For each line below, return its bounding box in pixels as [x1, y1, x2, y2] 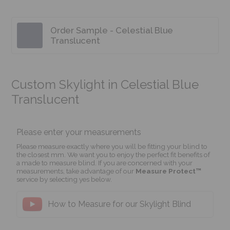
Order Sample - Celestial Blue [50, 25, 174, 35]
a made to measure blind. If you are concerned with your [16, 158, 193, 167]
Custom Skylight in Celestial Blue [11, 76, 199, 92]
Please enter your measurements [16, 127, 142, 137]
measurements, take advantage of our [16, 166, 136, 175]
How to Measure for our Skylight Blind [48, 199, 191, 209]
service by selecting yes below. [16, 175, 112, 183]
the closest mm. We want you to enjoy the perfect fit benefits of [16, 150, 210, 159]
